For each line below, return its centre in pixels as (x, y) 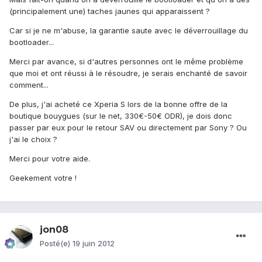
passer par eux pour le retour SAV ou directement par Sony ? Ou (128, 128)
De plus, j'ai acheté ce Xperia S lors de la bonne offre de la (118, 104)
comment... (29, 85)
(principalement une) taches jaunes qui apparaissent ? (110, 11)
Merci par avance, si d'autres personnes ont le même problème (126, 62)
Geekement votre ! (43, 178)
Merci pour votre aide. (50, 159)
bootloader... (32, 42)
